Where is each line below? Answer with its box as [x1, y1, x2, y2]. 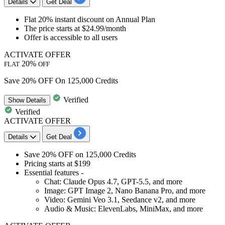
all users [90, 33, 118, 42]
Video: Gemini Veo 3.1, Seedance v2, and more [44, 195, 195, 204]
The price [24, 24, 54, 33]
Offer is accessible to [24, 33, 90, 42]
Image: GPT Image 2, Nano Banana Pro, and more [44, 186, 205, 195]
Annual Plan [116, 15, 155, 24]
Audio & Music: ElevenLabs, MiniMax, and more [44, 204, 203, 213]
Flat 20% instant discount [24, 15, 106, 24]
